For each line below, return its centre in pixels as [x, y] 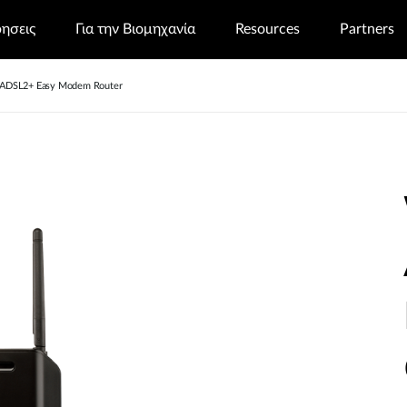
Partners [367, 29]
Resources [268, 29]
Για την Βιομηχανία [135, 29]
